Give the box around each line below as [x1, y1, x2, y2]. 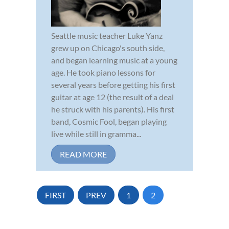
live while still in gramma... [51, 129, 141, 139]
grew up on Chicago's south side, [51, 43, 165, 53]
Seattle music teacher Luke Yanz [51, 31, 163, 41]
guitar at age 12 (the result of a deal [51, 92, 174, 102]
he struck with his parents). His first [51, 104, 174, 114]
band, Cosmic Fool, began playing [51, 117, 167, 127]
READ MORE [60, 149, 107, 159]
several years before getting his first [51, 80, 175, 90]
